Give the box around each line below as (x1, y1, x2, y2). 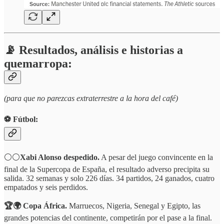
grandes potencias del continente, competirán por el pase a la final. (4, 213, 212, 222)
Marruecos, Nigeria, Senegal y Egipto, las (69, 201, 200, 210)
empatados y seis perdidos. (4, 182, 88, 191)
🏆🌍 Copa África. (4, 201, 69, 210)
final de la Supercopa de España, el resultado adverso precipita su (4, 164, 209, 173)
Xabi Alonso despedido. (20, 152, 99, 161)
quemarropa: (4, 57, 72, 70)
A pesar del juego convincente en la (99, 152, 213, 161)
